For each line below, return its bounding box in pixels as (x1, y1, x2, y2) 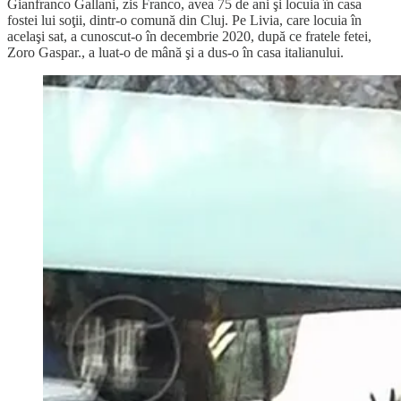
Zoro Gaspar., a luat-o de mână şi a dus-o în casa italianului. (7, 44, 344, 60)
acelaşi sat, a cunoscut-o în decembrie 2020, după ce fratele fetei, (7, 28, 371, 44)
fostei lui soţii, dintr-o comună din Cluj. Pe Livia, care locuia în (7, 12, 362, 28)
